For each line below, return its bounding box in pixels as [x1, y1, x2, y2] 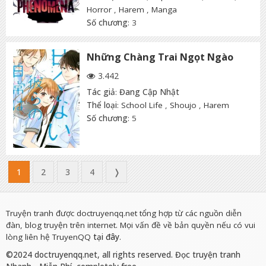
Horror [87, 4, 112, 15]
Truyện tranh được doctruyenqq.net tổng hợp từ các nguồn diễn [6, 208, 242, 219]
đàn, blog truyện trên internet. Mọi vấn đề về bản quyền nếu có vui [6, 220, 255, 231]
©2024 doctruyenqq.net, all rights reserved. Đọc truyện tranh [6, 249, 240, 261]
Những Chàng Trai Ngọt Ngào [87, 50, 233, 64]
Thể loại [87, 100, 117, 111]
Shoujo [170, 100, 197, 111]
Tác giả [87, 87, 115, 98]
